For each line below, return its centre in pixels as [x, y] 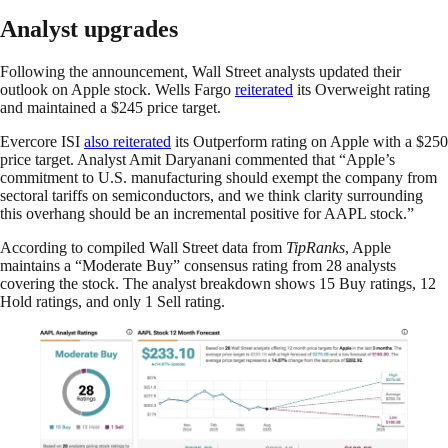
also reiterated [127, 141]
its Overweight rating [361, 89]
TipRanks [315, 247]
